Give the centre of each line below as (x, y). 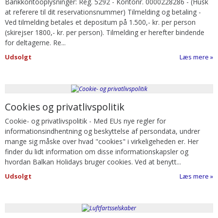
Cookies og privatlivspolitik (65, 107)
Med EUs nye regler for (130, 121)
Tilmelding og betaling (162, 12)
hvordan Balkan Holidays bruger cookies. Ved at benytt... (93, 162)
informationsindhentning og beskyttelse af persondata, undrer (102, 131)
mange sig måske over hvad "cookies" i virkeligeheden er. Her (102, 142)
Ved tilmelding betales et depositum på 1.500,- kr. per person (100, 22)
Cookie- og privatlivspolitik (46, 121)
